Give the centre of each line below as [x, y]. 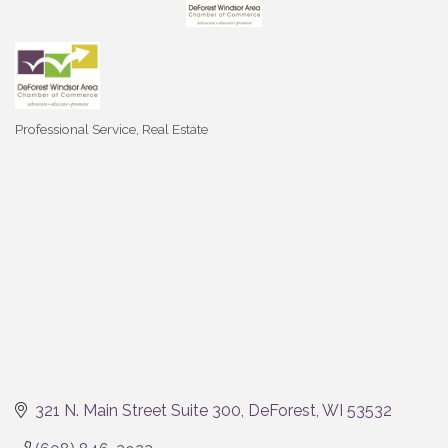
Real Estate [175, 128]
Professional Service [75, 128]
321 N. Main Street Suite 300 [138, 410]
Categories [51, 141]
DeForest [282, 410]
